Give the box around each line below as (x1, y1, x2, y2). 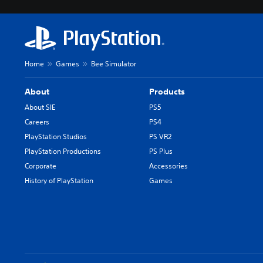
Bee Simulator (91, 58, 136, 69)
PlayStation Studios (25, 131, 87, 141)
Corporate (25, 160, 56, 171)
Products (149, 86, 186, 97)
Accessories (149, 160, 188, 171)
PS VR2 (149, 131, 172, 141)
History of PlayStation (25, 175, 93, 186)
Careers (25, 116, 49, 127)
